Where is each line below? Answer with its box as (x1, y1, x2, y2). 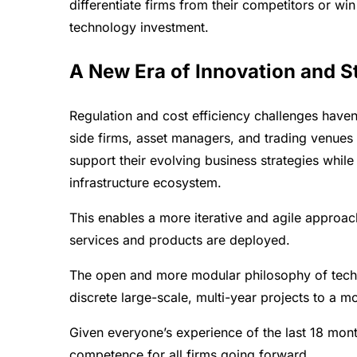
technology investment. (69, 18, 210, 35)
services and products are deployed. (69, 231, 291, 248)
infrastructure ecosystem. (69, 174, 222, 190)
